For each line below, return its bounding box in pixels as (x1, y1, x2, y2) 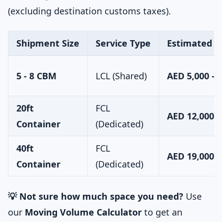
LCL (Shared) (96, 70, 147, 82)
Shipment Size (16, 37, 79, 49)
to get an (142, 206, 182, 218)
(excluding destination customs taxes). (8, 5, 171, 17)
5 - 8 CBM (16, 70, 56, 82)
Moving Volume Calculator (25, 206, 142, 218)
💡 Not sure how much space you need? (8, 190, 183, 202)
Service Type (96, 37, 151, 49)
